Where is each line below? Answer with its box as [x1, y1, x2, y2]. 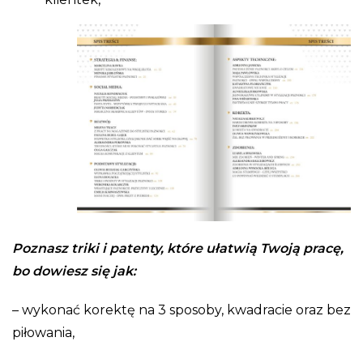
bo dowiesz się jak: [12, 263, 136, 279]
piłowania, [12, 324, 78, 340]
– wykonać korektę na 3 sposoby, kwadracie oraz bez [12, 301, 351, 318]
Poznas [12, 240, 61, 256]
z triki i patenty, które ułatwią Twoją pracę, [61, 240, 344, 256]
